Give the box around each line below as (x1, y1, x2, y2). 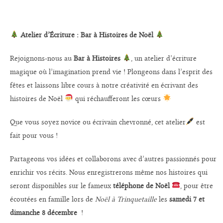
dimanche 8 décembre (10, 208, 78, 217)
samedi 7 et (169, 195, 205, 204)
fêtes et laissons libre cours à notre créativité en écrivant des (10, 81, 199, 90)
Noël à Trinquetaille (95, 195, 157, 204)
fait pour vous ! (10, 131, 58, 140)
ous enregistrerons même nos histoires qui (74, 168, 208, 177)
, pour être (180, 181, 214, 190)
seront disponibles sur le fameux (10, 181, 113, 190)
